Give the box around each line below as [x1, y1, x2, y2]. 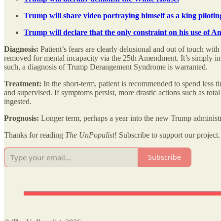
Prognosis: [4, 113, 41, 122]
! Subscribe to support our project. [114, 130, 220, 139]
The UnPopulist [65, 130, 114, 139]
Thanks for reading [4, 130, 65, 139]
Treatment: [4, 79, 43, 88]
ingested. [4, 97, 32, 106]
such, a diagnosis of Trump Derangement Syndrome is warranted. [4, 62, 208, 71]
